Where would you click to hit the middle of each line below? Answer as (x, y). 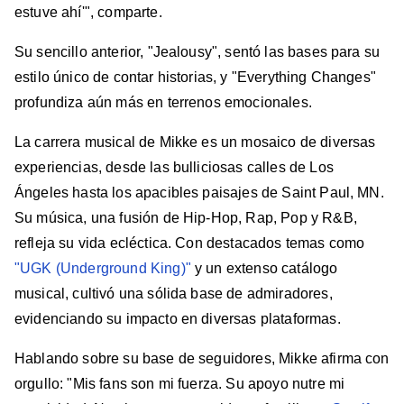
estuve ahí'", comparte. (88, 13)
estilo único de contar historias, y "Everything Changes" (195, 78)
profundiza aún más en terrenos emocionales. (163, 103)
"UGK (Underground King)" (103, 269)
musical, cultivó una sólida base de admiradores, (174, 294)
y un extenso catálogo (264, 269)
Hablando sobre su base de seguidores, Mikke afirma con (202, 359)
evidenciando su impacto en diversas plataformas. (178, 319)
